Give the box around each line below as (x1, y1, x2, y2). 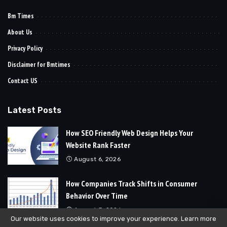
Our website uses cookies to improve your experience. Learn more (11, 215, 216, 222)
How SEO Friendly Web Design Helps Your (66, 128, 193, 138)
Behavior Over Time (66, 191, 128, 201)
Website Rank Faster (66, 140, 130, 150)
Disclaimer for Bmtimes (8, 60, 70, 69)
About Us (8, 28, 32, 37)
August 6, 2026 (74, 156, 121, 163)
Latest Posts (8, 105, 61, 116)
